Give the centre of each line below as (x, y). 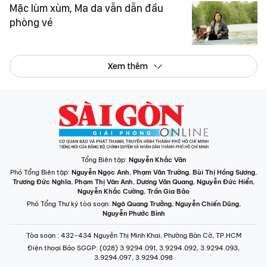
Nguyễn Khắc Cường (111, 191)
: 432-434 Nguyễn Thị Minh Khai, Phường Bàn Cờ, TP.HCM (149, 235)
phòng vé (31, 23)
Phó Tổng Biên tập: (41, 172)
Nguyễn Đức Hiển (225, 181)
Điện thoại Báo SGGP (62, 248)
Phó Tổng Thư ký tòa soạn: (69, 204)
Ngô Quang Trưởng (142, 204)
